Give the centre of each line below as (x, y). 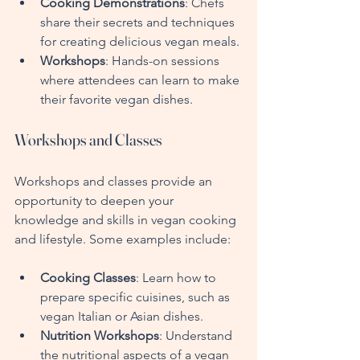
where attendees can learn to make (141, 80)
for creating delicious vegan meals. (140, 41)
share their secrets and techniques (139, 22)
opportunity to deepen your (96, 200)
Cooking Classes (88, 277)
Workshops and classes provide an (115, 181)
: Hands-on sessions (164, 60)
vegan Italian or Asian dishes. (122, 316)
